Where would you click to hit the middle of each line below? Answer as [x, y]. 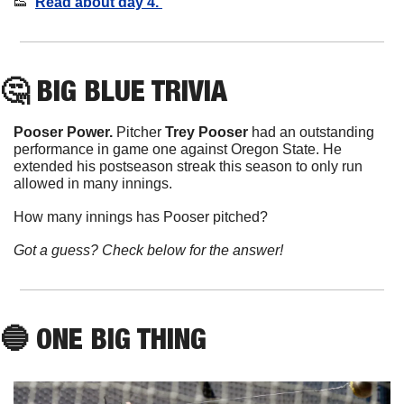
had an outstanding [311, 132]
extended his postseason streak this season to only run [188, 166]
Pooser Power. [65, 132]
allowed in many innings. [93, 183]
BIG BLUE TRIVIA [132, 90]
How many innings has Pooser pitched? [141, 216]
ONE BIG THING [118, 338]
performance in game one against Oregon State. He [178, 149]
